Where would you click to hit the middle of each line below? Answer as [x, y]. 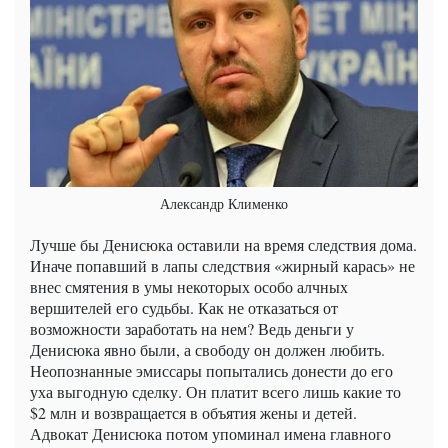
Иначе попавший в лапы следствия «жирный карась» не [222, 266]
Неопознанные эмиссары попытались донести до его [211, 371]
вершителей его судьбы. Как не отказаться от [184, 308]
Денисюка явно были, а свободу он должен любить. [207, 350]
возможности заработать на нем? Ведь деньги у [192, 329]
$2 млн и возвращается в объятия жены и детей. [193, 413]
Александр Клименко [224, 204]
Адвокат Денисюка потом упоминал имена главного [210, 434]
